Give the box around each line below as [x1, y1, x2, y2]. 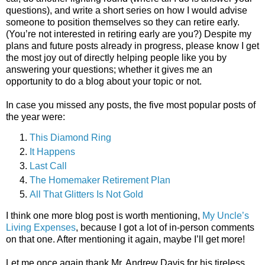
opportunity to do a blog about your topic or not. [6, 76, 202, 86]
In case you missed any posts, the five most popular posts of [6, 99, 256, 110]
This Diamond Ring [30, 132, 111, 143]
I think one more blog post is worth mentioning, [6, 210, 202, 221]
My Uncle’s [202, 210, 249, 221]
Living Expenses [6, 222, 76, 232]
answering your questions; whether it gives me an [6, 64, 212, 75]
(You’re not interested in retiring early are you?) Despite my [6, 28, 251, 39]
